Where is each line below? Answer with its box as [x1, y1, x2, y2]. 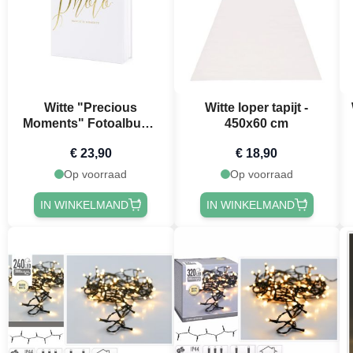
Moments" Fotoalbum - [22, 116, 159, 130]
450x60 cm [225, 116, 289, 130]
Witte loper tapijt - [205, 100, 309, 114]
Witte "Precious [44, 100, 138, 114]
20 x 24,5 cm [54, 132, 128, 146]
